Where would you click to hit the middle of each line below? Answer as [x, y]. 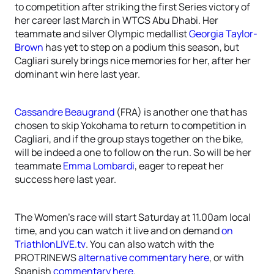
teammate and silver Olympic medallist [102, 34]
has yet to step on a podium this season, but [141, 47]
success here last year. [65, 179]
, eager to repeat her [179, 166]
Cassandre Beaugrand [65, 112]
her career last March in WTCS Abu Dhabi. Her [117, 20]
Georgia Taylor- [223, 34]
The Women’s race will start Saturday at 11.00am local [133, 217]
